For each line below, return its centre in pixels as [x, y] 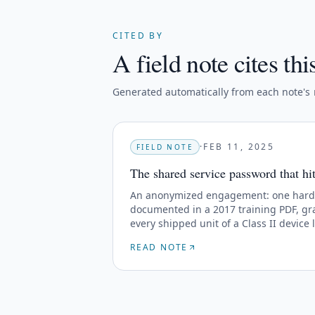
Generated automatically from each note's [213, 92]
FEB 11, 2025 [239, 147]
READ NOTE [159, 247]
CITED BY [138, 36]
